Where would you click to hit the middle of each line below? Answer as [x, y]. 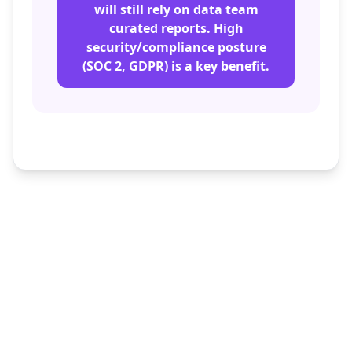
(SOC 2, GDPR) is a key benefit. [176, 66]
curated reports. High [176, 28]
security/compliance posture [176, 47]
